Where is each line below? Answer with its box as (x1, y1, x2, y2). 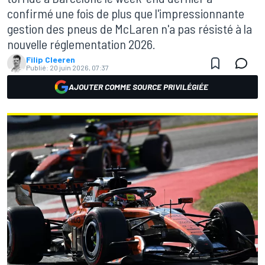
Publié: (26, 63, 49, 72)
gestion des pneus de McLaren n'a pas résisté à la (7, 21, 252, 36)
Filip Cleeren (26, 54, 75, 64)
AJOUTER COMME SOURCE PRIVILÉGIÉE (69, 82, 208, 92)
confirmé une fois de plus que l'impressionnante (7, 5, 244, 21)
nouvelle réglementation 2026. (7, 36, 156, 51)
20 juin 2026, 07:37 (50, 63, 109, 72)
